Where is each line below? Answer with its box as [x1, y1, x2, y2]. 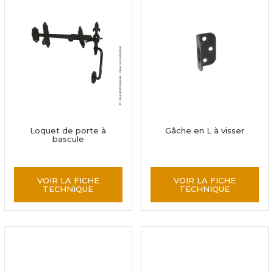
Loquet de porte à [30, 126, 107, 135]
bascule [52, 134, 84, 144]
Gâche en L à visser [165, 126, 244, 135]
